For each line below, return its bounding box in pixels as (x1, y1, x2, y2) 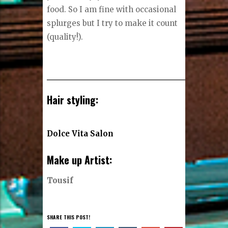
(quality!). (47, 32, 83, 42)
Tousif (47, 175, 74, 185)
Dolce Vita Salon (47, 129, 114, 139)
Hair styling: (47, 92, 99, 107)
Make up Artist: (47, 152, 112, 168)
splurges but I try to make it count (47, 18, 178, 28)
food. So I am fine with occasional (47, 4, 177, 14)
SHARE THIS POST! (47, 213, 91, 221)
